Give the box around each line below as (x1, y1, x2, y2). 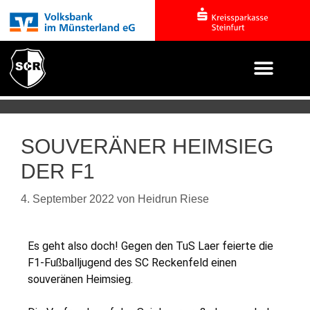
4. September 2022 (21, 193, 114, 205)
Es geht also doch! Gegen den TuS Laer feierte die (28, 239, 273, 253)
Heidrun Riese (138, 193, 209, 205)
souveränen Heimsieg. (28, 273, 133, 286)
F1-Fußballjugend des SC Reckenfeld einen (28, 256, 237, 269)
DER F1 (21, 160, 95, 183)
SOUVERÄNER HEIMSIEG (21, 135, 273, 158)
